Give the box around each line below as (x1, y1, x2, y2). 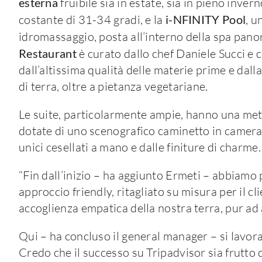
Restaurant (18, 46, 77, 60)
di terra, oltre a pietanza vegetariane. (18, 78, 208, 94)
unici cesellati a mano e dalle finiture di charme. (18, 139, 261, 154)
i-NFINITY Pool (165, 12, 246, 26)
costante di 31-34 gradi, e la (18, 12, 166, 27)
